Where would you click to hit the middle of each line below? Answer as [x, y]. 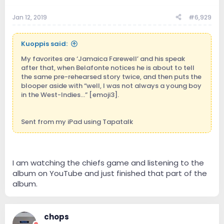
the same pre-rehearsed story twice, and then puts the [111, 76]
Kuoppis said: [44, 43]
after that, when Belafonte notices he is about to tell [108, 67]
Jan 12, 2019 [30, 17]
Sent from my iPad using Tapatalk [77, 121]
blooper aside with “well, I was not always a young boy [111, 85]
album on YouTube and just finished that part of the [110, 173]
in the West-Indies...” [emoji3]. [70, 94]
